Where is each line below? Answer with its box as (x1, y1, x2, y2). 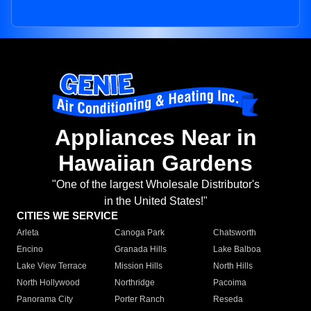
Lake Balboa (212, 244, 261, 255)
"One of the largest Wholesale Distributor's (51, 178, 260, 191)
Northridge (115, 278, 155, 288)
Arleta (17, 228, 39, 238)
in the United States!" (103, 195, 208, 208)
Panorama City (17, 294, 73, 305)
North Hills (212, 261, 253, 271)
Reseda (212, 294, 243, 305)
